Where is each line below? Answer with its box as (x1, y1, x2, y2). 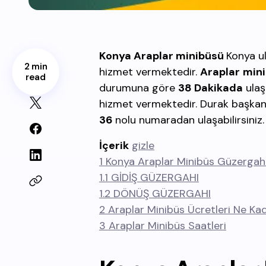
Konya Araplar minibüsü (99, 49, 226, 63)
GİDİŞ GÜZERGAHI (111, 170, 199, 185)
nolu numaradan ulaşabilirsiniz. (115, 113, 264, 127)
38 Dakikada (178, 81, 243, 95)
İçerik (99, 138, 129, 153)
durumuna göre (99, 81, 178, 95)
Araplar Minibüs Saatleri (109, 218, 226, 233)
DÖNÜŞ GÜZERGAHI (113, 186, 211, 201)
